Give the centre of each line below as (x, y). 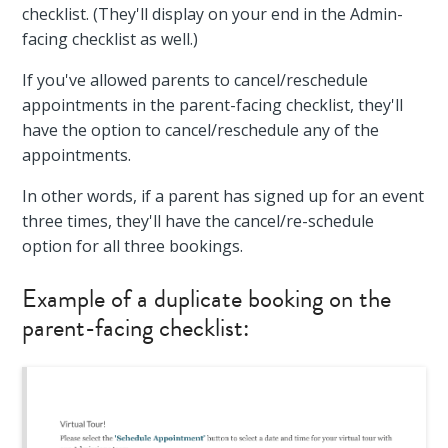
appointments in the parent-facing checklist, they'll (213, 105)
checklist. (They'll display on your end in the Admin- (213, 14)
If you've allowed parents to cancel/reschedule (195, 80)
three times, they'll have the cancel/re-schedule (198, 221)
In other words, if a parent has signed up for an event (223, 196)
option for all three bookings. (133, 246)
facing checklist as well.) (110, 39)
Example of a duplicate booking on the (207, 298)
